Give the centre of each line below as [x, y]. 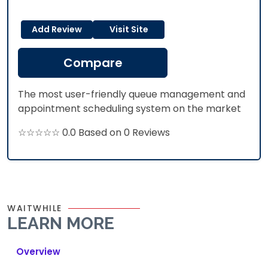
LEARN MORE [61, 223]
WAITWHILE [35, 208]
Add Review [57, 29]
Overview [38, 252]
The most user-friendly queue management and [132, 94]
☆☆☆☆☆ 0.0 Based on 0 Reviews [94, 133]
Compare [93, 63]
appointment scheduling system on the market [130, 109]
